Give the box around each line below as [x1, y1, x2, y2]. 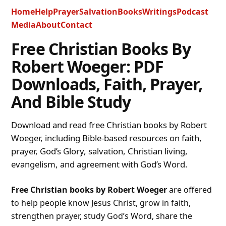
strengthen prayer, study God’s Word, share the [11, 210, 193, 222]
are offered [167, 184, 212, 196]
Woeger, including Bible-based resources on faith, [11, 132, 202, 144]
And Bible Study [11, 91, 131, 113]
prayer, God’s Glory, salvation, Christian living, [11, 145, 188, 157]
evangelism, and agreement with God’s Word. [11, 158, 188, 171]
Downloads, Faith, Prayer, [11, 73, 203, 95]
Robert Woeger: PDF [11, 55, 164, 78]
